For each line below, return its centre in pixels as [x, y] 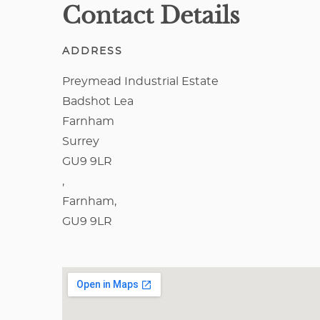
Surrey [81, 141]
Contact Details [151, 16]
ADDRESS [92, 51]
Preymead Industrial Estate [140, 81]
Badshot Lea [98, 101]
